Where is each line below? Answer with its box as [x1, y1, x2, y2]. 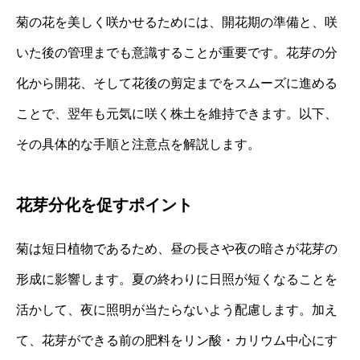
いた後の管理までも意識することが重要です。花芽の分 [16, 45, 337, 59]
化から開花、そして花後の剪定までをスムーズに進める [16, 76, 337, 90]
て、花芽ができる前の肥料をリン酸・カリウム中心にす [16, 333, 337, 347]
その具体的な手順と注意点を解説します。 [16, 137, 260, 151]
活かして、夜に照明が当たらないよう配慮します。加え [16, 302, 337, 317]
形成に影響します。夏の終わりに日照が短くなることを [16, 272, 337, 286]
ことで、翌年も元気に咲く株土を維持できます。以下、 [16, 106, 337, 121]
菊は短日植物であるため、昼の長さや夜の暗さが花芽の [16, 241, 337, 256]
